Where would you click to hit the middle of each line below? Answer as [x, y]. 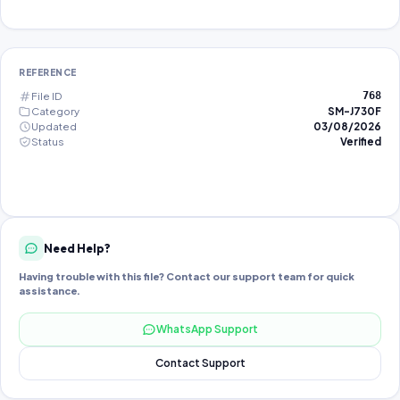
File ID [46, 96]
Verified [361, 142]
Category [55, 111]
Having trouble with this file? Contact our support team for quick [187, 276]
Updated [54, 126]
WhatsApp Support [207, 329]
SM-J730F [354, 111]
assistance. [50, 291]
